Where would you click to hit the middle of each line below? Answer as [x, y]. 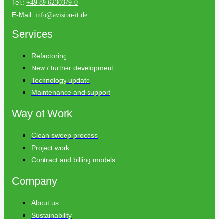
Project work [50, 148]
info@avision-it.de [61, 15]
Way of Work [42, 114]
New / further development [72, 68]
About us [45, 203]
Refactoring [49, 56]
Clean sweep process [65, 136]
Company [34, 181]
